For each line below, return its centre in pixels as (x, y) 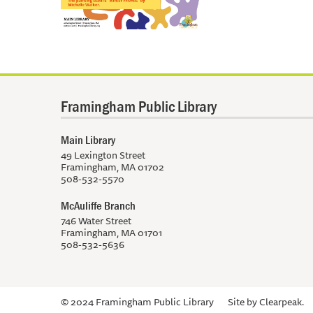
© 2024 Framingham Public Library (137, 302)
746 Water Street (96, 221)
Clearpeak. (282, 302)
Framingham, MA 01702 (112, 167)
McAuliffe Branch (98, 206)
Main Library (88, 140)
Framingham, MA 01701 (111, 233)
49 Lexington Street (103, 155)
